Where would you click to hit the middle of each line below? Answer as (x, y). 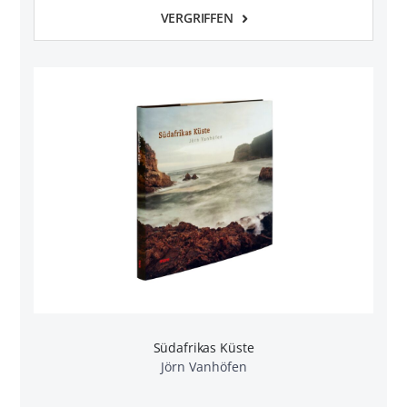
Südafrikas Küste (203, 348)
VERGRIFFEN (197, 17)
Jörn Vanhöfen (203, 367)
